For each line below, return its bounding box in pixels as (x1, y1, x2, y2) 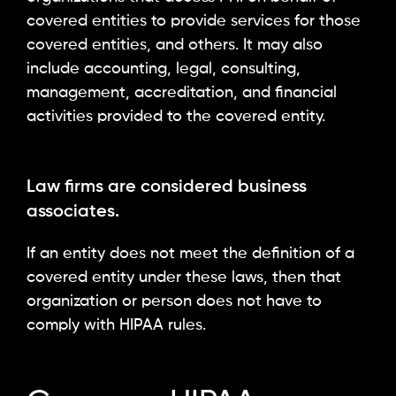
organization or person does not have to (27, 293, 322, 309)
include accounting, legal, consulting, (27, 61, 301, 78)
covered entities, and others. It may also (27, 37, 323, 54)
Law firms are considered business (27, 178, 307, 196)
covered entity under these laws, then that (27, 269, 341, 286)
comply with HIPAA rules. (27, 316, 206, 333)
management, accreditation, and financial (27, 85, 337, 102)
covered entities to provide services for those (27, 13, 361, 30)
